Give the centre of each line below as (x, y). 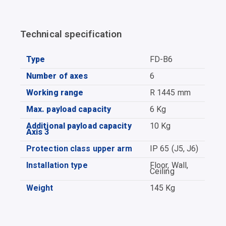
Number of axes (57, 76)
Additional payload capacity (79, 126)
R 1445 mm (170, 92)
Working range (55, 92)
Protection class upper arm (79, 148)
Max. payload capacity (69, 109)
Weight (40, 188)
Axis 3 (38, 132)
